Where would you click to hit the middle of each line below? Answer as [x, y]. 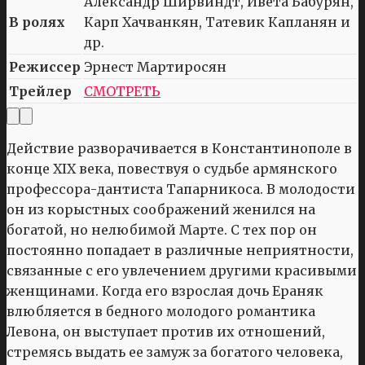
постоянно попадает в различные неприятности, [180, 251]
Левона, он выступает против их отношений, [166, 332]
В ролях [37, 22]
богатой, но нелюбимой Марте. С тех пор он [162, 230]
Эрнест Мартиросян [155, 67]
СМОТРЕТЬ [122, 92]
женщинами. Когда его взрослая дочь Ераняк [165, 291]
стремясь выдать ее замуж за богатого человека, [175, 352]
